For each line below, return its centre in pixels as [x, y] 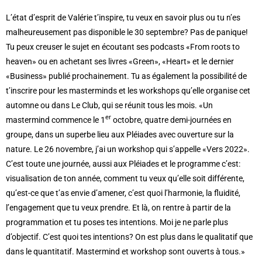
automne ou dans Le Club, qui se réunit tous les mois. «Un [109, 105]
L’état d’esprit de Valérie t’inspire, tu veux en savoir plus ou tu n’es [123, 17]
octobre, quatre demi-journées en [171, 120]
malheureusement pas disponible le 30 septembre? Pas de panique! [127, 32]
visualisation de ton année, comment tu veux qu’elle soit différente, [125, 178]
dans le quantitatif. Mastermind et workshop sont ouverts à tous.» [125, 251]
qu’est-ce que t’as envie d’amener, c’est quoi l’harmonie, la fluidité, [123, 193]
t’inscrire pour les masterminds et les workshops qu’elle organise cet [128, 90]
